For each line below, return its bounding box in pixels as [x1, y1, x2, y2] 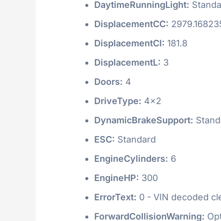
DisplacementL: [94, 57, 161, 68]
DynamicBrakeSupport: [94, 114, 193, 125]
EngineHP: [94, 172, 139, 183]
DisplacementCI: [94, 37, 165, 48]
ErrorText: [94, 191, 137, 202]
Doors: [94, 76, 123, 87]
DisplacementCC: [94, 18, 169, 29]
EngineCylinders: [94, 153, 168, 164]
